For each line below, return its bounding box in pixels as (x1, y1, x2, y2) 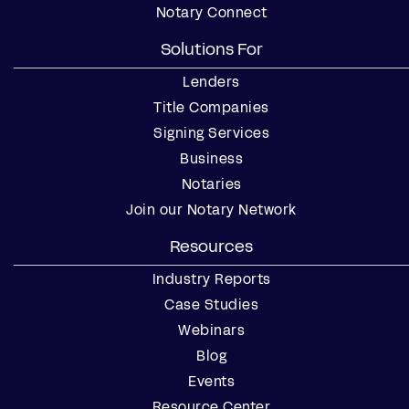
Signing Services (153, 122, 269, 142)
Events (188, 371, 235, 391)
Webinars (178, 320, 245, 340)
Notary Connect (155, 2, 267, 22)
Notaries (181, 173, 242, 194)
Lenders (183, 71, 240, 91)
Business (180, 148, 243, 168)
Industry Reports (152, 268, 271, 288)
